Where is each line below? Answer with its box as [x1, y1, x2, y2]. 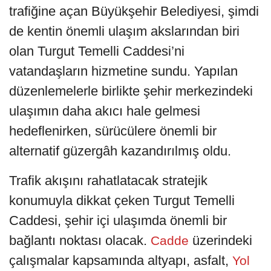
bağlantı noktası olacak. [9, 233, 147, 249]
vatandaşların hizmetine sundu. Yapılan [9, 64, 238, 79]
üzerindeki [192, 233, 252, 249]
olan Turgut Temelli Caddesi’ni [9, 44, 184, 59]
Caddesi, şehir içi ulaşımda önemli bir [9, 213, 227, 229]
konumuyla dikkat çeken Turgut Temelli [9, 193, 235, 209]
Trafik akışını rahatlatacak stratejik [9, 173, 207, 189]
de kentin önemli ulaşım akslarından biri [9, 24, 240, 39]
